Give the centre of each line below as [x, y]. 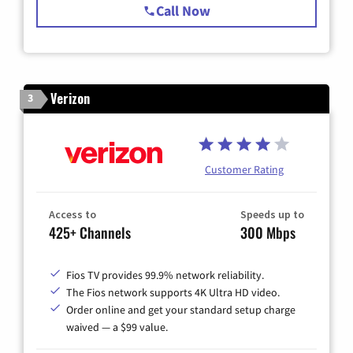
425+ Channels [90, 233]
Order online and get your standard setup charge [181, 310]
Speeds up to [272, 215]
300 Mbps [268, 233]
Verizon [70, 98]
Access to [72, 215]
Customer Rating [244, 170]
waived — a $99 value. [117, 327]
